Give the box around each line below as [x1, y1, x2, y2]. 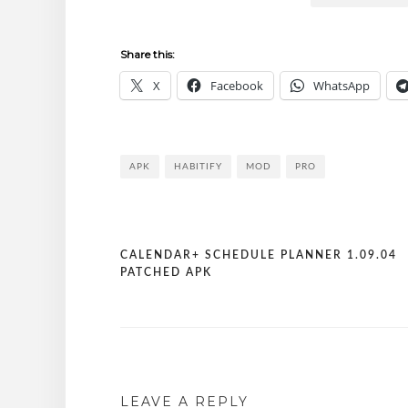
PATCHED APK [120, 266, 212, 278]
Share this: [120, 46, 175, 61]
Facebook [210, 76, 263, 94]
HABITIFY [174, 161, 222, 171]
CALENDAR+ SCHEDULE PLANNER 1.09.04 [120, 249, 397, 260]
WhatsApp [313, 76, 370, 94]
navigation [120, 297, 221, 321]
